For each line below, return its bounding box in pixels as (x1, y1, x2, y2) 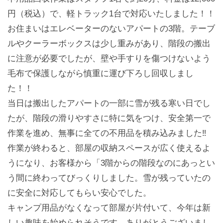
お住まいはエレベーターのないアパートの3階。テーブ (7, 24, 215, 33)
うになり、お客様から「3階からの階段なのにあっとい (7, 158, 215, 168)
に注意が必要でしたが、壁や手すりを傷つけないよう (7, 54, 211, 63)
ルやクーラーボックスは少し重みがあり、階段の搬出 (7, 39, 211, 48)
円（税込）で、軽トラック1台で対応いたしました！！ (7, 9, 215, 18)
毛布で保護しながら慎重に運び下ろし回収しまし (7, 69, 194, 78)
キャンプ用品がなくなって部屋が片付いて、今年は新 (7, 203, 211, 213)
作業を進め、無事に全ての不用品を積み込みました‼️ (7, 128, 207, 138)
